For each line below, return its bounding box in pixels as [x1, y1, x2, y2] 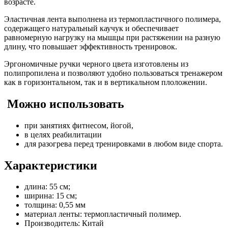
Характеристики [4, 158, 97, 172]
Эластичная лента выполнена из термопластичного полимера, [4, 14, 221, 23]
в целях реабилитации [24, 130, 102, 139]
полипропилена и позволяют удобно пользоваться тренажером [4, 68, 222, 77]
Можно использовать [4, 97, 124, 110]
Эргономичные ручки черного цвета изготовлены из [4, 59, 188, 68]
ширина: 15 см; [24, 191, 77, 201]
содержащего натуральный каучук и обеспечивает [4, 23, 179, 33]
